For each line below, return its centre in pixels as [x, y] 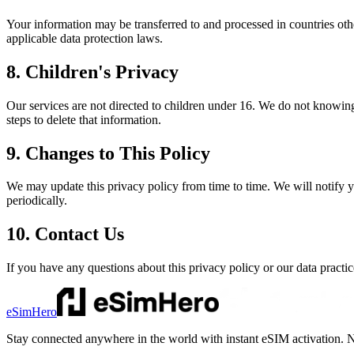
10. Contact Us [65, 234]
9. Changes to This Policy [108, 153]
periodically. [37, 201]
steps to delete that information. [84, 119]
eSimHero [32, 312]
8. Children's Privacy [92, 72]
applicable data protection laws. [85, 38]
